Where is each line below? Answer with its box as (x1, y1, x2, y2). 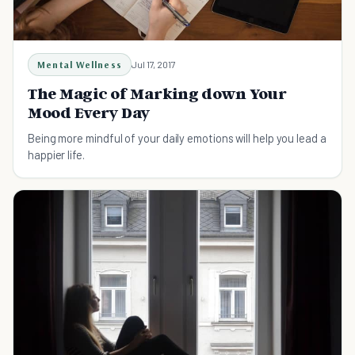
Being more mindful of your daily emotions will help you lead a (28, 131, 326, 146)
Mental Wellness (37, 59, 122, 71)
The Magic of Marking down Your (28, 84, 287, 104)
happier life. (28, 147, 85, 162)
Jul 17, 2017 (132, 59, 176, 71)
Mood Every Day (28, 103, 151, 123)
